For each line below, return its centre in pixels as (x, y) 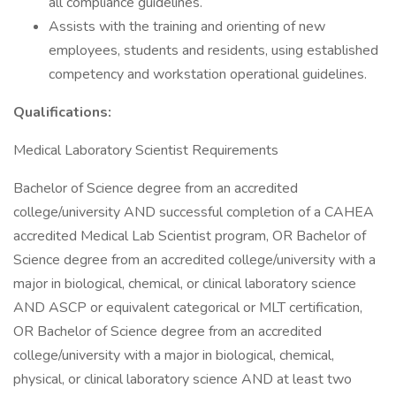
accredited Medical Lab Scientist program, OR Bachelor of (190, 236)
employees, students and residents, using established (213, 50)
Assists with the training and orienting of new (187, 27)
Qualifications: (62, 112)
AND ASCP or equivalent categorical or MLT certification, (188, 308)
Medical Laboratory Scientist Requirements (146, 150)
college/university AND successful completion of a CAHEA (194, 212)
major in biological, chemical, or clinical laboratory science (185, 284)
